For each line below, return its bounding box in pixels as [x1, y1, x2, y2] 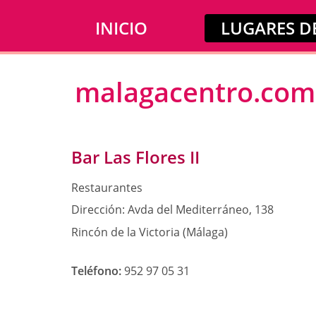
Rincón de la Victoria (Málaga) [71, 224, 228, 240]
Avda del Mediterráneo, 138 [124, 202, 274, 218]
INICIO [95, 16, 148, 39]
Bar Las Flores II [71, 145, 200, 169]
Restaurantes [71, 180, 142, 196]
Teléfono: [71, 262, 121, 279]
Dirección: [71, 202, 125, 218]
